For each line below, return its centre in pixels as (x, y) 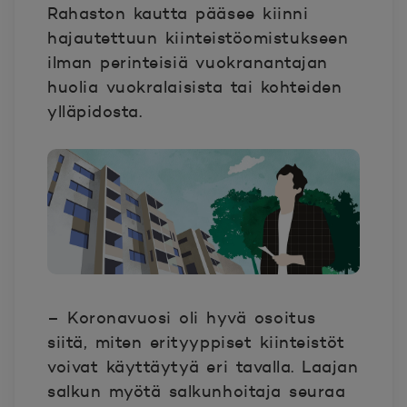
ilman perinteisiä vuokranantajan (188, 63)
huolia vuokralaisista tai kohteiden (195, 87)
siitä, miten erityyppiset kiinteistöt (196, 342)
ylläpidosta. (95, 112)
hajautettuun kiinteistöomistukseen (198, 38)
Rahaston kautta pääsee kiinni (178, 14)
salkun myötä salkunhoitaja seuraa (197, 391)
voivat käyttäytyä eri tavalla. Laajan (203, 367)
